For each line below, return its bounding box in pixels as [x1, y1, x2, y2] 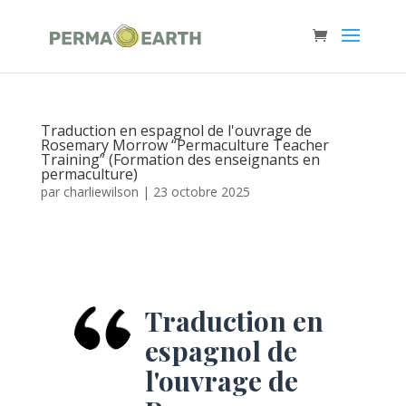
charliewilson [63, 183, 139, 200]
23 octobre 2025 [152, 183, 250, 200]
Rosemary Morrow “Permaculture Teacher [40, 135, 329, 155]
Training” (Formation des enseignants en [40, 150, 320, 169]
